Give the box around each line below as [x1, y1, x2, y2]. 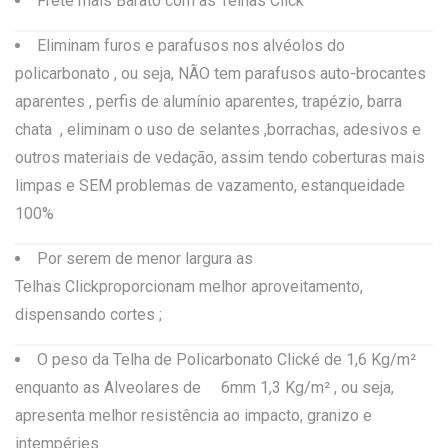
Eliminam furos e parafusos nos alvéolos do [37, 36, 345, 56]
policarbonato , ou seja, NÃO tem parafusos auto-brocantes [15, 64, 426, 84]
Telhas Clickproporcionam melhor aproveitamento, [15, 277, 363, 297]
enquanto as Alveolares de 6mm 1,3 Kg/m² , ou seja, [15, 378, 394, 398]
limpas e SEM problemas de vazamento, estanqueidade [15, 176, 405, 196]
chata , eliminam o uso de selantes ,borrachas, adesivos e [15, 120, 421, 140]
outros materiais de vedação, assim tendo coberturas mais [15, 148, 425, 168]
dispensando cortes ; [15, 305, 162, 325]
